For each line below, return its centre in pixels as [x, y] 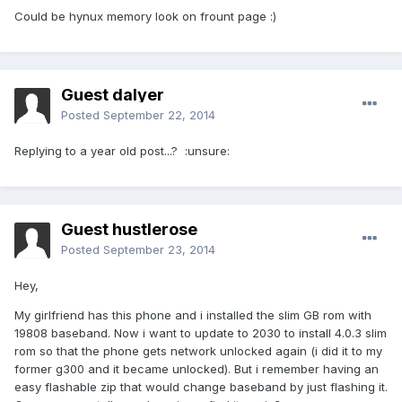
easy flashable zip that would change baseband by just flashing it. [201, 387]
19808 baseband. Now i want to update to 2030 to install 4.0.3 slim [201, 333]
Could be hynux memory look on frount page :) [145, 17]
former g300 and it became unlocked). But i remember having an [197, 369]
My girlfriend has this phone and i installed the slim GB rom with [193, 315]
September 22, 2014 [159, 115]
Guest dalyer [113, 95]
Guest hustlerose [129, 230]
